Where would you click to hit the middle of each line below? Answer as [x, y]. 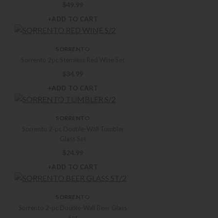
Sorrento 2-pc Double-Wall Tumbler [73, 129]
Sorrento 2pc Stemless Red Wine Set [73, 60]
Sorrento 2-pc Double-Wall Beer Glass [73, 208]
